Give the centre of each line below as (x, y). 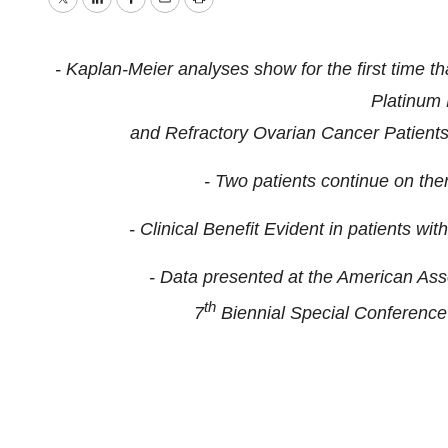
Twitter (88, 12)
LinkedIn (129, 12)
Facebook (169, 12)
